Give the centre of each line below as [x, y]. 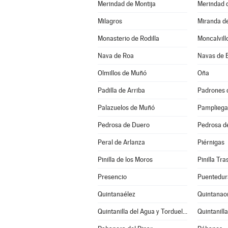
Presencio [112, 177]
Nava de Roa [116, 56]
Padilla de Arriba [121, 90]
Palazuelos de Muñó [126, 108]
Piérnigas [211, 142]
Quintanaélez [116, 194]
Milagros [110, 21]
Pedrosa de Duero [123, 125]
